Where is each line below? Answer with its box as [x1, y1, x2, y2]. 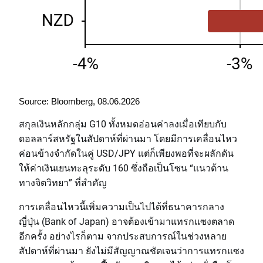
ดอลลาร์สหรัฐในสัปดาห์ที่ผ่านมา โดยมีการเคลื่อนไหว [19, 132, 237, 144]
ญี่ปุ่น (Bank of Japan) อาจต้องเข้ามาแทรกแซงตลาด [19, 215, 234, 227]
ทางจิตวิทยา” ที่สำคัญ [19, 176, 107, 188]
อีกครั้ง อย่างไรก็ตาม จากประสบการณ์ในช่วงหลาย [19, 230, 227, 242]
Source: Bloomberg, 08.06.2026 [19, 97, 140, 106]
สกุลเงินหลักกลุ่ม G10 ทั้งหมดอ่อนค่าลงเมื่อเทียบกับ [19, 117, 227, 130]
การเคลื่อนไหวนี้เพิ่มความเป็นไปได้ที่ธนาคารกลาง [19, 200, 224, 213]
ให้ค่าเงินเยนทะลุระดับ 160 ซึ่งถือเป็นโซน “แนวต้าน [19, 161, 228, 174]
